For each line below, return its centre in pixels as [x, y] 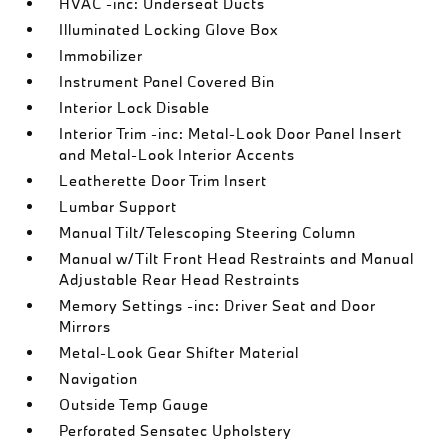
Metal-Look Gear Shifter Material [179, 352]
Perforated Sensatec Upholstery [176, 430]
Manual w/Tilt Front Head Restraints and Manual [237, 258]
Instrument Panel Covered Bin [167, 81]
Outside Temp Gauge [134, 404]
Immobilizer [101, 55]
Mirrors [85, 326]
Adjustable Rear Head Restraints [180, 279]
